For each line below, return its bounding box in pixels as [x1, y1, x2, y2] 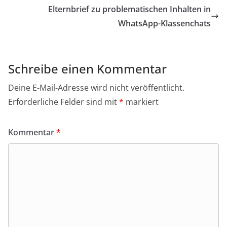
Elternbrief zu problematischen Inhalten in [48, 4, 211, 15]
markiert [124, 96, 159, 108]
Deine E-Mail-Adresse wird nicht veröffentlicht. [8, 82, 184, 94]
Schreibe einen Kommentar [8, 60, 167, 78]
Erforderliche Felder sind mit [8, 96, 119, 108]
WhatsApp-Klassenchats [118, 18, 211, 29]
